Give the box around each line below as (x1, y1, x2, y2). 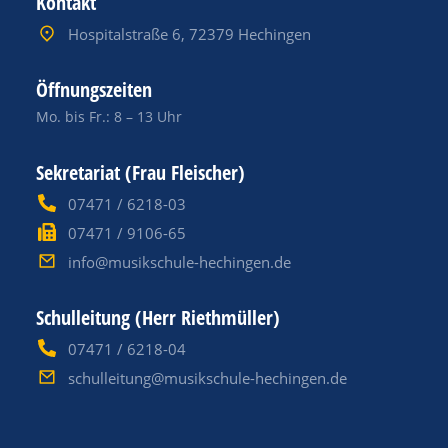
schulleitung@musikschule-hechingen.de (67, 368, 347, 388)
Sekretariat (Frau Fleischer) (35, 159, 245, 186)
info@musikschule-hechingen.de (67, 252, 291, 272)
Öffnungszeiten (35, 76, 152, 103)
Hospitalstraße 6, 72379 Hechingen (67, 24, 311, 44)
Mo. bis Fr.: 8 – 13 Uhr (35, 107, 182, 126)
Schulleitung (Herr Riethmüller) (35, 304, 280, 331)
